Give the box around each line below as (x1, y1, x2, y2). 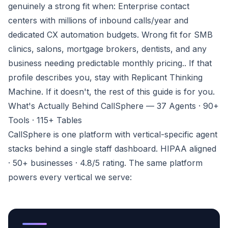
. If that (184, 58, 212, 69)
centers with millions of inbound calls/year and (8, 15, 188, 26)
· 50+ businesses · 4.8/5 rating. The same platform (8, 158, 203, 168)
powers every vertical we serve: (8, 172, 132, 183)
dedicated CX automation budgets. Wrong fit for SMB (8, 30, 213, 40)
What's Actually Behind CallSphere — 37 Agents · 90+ (8, 101, 219, 111)
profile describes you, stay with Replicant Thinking (8, 72, 203, 83)
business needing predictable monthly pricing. (8, 58, 184, 69)
